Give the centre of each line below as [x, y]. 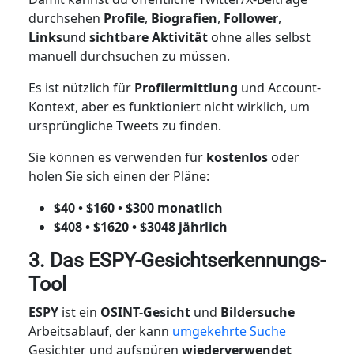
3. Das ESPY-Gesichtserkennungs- [177, 260]
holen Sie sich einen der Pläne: [119, 176]
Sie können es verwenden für [117, 157]
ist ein [81, 312]
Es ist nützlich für [81, 87]
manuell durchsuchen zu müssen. [130, 56]
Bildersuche [257, 312]
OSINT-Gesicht [147, 312]
